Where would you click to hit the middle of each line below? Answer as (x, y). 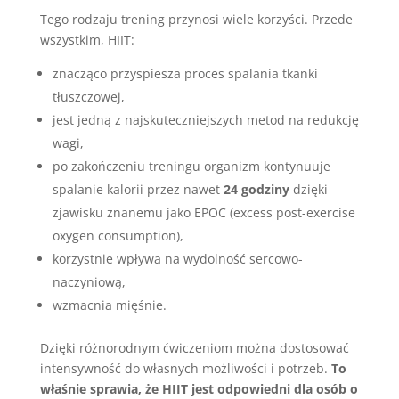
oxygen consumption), (118, 236)
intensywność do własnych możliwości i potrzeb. (185, 368)
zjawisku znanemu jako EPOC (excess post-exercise (204, 212)
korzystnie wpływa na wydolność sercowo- (177, 259)
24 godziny (256, 189)
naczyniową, (89, 282)
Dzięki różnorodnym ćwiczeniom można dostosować (194, 348)
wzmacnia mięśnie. (109, 305)
